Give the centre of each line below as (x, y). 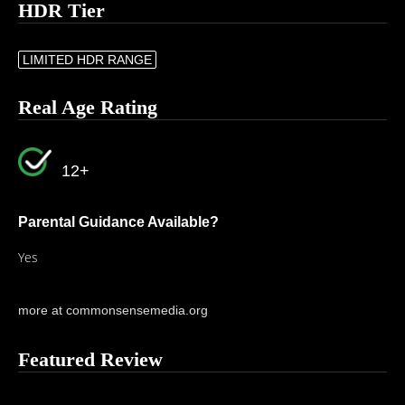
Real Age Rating (88, 107)
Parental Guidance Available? (118, 222)
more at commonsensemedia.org (113, 310)
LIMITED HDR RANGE (87, 60)
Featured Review (90, 359)
